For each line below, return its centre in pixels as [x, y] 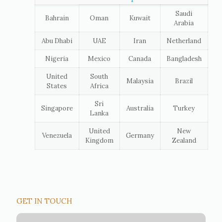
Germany [140, 135]
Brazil [184, 81]
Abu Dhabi [57, 41]
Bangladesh [184, 58]
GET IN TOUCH [44, 201]
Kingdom [99, 140]
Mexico [99, 58]
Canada [140, 58]
